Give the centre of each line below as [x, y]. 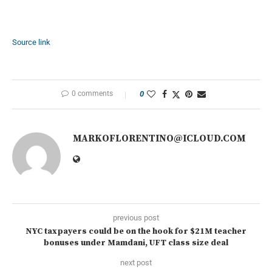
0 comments [92, 93]
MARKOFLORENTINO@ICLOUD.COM [159, 138]
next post [136, 262]
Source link [31, 42]
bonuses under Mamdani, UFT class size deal [136, 243]
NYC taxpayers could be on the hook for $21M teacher [136, 231]
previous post [136, 217]
